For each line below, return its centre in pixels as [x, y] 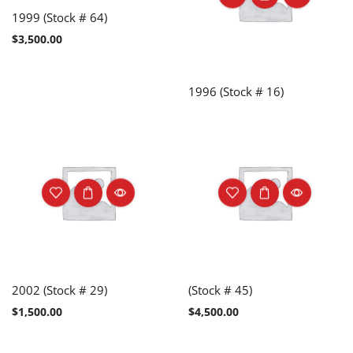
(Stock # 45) [220, 290]
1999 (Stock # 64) [59, 17]
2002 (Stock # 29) [59, 290]
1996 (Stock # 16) [236, 91]
